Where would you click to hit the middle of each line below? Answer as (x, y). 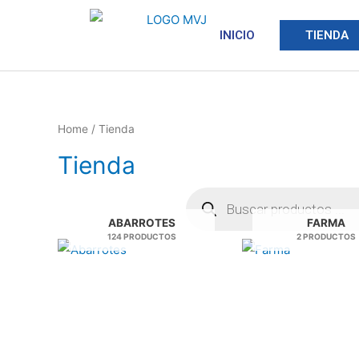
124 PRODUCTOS (141, 237)
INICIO (237, 35)
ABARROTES (141, 223)
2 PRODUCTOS (326, 237)
